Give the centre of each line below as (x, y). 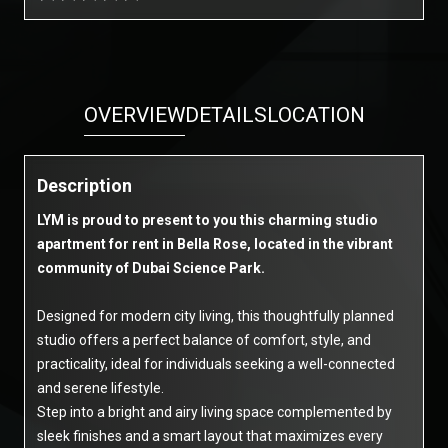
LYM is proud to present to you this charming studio (207, 220)
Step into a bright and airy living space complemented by (214, 412)
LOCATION (315, 115)
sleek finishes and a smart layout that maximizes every (210, 436)
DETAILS (225, 115)
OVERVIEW (134, 115)
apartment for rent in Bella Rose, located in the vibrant (215, 244)
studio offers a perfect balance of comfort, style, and (204, 340)
